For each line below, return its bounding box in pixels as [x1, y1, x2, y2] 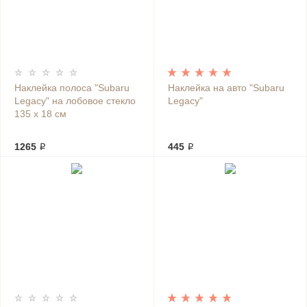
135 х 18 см [14, 108, 66, 119]
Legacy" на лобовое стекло [14, 95, 136, 106]
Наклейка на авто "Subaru [167, 82, 284, 93]
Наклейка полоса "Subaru [14, 82, 130, 93]
